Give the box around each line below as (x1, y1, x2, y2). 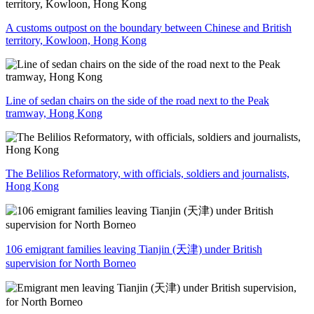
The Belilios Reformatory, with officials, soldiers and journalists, (6, 167, 289, 179)
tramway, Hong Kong (6, 107, 102, 119)
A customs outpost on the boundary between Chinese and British (6, 21, 292, 34)
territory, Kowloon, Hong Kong (6, 34, 146, 46)
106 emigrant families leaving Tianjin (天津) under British (6, 243, 262, 255)
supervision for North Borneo (6, 257, 136, 269)
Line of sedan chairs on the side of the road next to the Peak (6, 94, 269, 107)
